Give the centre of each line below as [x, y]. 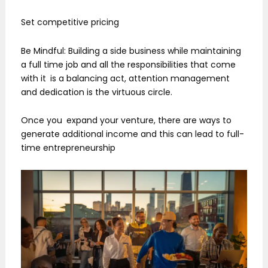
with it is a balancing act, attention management [125, 78]
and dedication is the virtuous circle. [97, 92]
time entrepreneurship [68, 148]
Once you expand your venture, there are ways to [126, 121]
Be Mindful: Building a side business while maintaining [131, 51]
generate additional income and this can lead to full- [133, 134]
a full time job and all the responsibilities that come [128, 64]
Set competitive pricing [70, 22]
